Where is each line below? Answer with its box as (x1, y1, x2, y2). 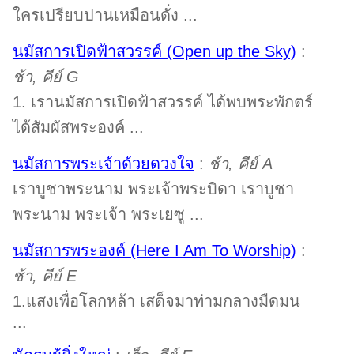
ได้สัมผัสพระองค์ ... (12, 119, 144, 136)
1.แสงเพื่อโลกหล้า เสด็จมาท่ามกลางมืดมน (12, 292, 300, 310)
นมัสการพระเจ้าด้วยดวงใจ (12, 155, 194, 172)
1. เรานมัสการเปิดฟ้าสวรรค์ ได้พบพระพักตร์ (12, 93, 313, 111)
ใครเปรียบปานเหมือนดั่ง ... (12, 6, 198, 24)
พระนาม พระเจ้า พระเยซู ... (12, 205, 204, 223)
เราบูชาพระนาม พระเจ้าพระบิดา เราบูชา (12, 180, 294, 198)
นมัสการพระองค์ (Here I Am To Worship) (12, 242, 296, 259)
